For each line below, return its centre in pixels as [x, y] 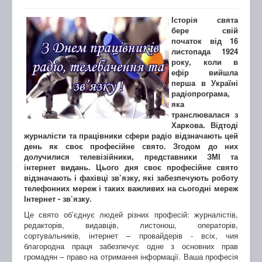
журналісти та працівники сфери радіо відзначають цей [131, 136]
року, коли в [205, 62]
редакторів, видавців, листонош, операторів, [131, 225]
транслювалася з [205, 115]
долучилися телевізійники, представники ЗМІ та [131, 157]
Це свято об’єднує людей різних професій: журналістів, [131, 215]
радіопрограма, [201, 94]
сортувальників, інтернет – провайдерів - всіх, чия [131, 236]
